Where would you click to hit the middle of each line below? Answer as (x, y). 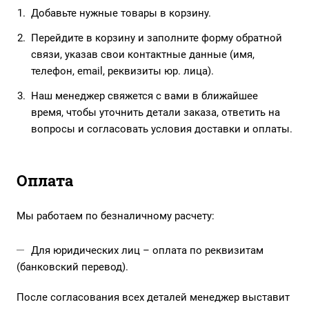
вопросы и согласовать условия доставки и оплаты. (162, 129)
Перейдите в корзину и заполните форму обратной (157, 38)
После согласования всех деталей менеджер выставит (153, 298)
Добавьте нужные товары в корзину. (121, 13)
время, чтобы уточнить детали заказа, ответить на (156, 113)
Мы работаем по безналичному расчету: (116, 216)
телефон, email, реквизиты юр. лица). (122, 71)
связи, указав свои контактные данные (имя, (143, 55)
